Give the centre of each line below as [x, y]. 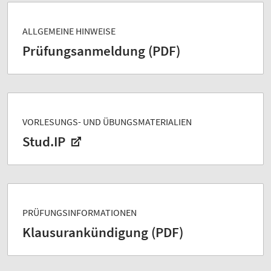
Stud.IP [45, 141]
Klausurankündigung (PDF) [103, 232]
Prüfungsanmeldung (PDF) [101, 51]
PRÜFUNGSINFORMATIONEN [80, 212]
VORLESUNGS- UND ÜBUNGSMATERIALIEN [107, 121]
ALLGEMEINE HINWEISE [69, 31]
